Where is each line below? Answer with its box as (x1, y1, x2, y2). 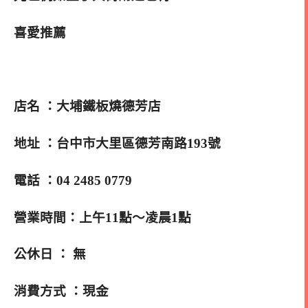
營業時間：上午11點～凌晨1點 (14, 210, 191, 225)
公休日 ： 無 (14, 247, 86, 262)
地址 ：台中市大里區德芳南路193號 (14, 136, 221, 151)
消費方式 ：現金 (14, 284, 109, 299)
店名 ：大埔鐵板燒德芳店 (14, 99, 161, 114)
